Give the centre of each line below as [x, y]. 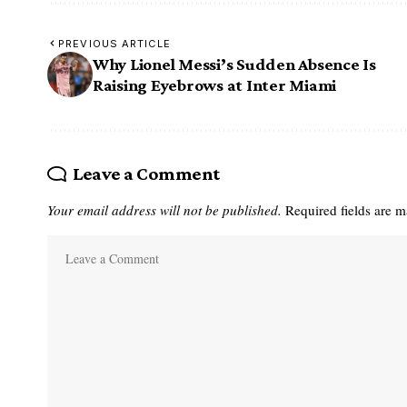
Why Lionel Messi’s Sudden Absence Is [234, 65]
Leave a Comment [146, 174]
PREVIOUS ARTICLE [114, 44]
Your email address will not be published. [164, 210]
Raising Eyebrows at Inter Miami [215, 85]
